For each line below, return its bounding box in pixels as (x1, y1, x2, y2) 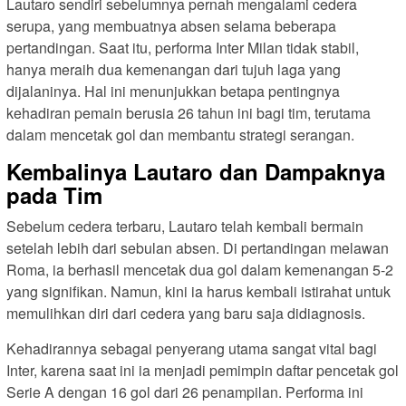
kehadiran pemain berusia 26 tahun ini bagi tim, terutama (6, 102, 371, 124)
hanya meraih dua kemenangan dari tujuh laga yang (6, 59, 341, 81)
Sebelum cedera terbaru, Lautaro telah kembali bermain (6, 216, 363, 237)
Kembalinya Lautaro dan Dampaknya (6, 156, 385, 188)
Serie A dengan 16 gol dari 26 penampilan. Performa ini (6, 382, 363, 403)
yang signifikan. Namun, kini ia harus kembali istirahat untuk (6, 281, 391, 303)
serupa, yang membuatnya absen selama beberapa (6, 15, 336, 37)
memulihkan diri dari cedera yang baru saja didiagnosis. (6, 303, 365, 324)
